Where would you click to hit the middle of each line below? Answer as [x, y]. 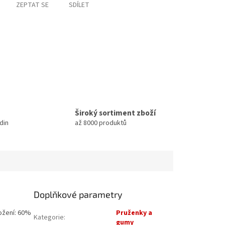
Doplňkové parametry [78, 194]
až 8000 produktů [101, 123]
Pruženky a [134, 213]
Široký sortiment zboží [115, 113]
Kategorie [49, 217]
